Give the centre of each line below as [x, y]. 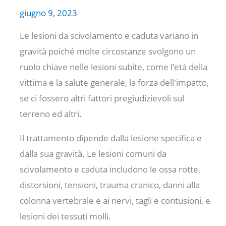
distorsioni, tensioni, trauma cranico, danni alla [110, 185]
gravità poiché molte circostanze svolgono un [108, 51]
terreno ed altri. [51, 114]
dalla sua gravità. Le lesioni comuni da [93, 153]
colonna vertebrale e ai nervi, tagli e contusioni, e [115, 200]
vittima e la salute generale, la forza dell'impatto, [115, 82]
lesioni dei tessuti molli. [66, 216]
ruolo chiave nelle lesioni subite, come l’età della [114, 67]
